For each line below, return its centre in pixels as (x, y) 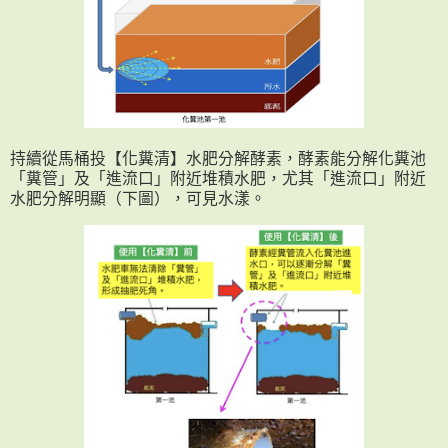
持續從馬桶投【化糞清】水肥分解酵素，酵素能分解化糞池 (218, 158)
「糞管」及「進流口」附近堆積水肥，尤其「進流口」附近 (218, 178)
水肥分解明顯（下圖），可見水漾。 (138, 198)
